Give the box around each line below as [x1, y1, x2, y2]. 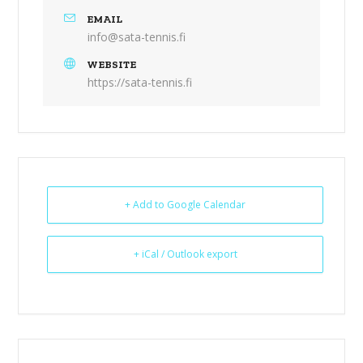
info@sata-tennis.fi [88, 29, 186, 45]
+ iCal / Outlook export [133, 247, 237, 261]
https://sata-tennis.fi [88, 75, 193, 90]
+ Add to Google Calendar [125, 198, 246, 211]
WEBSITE [87, 58, 137, 70]
